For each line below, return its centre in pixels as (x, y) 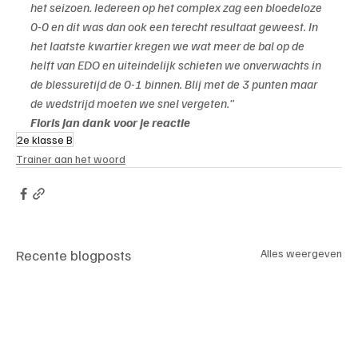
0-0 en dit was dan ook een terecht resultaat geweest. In (175, 26)
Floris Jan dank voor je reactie (110, 122)
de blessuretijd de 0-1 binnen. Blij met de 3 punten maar (175, 84)
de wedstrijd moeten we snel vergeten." (132, 103)
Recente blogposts (74, 255)
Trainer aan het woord (71, 158)
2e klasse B (45, 139)
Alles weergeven (301, 253)
